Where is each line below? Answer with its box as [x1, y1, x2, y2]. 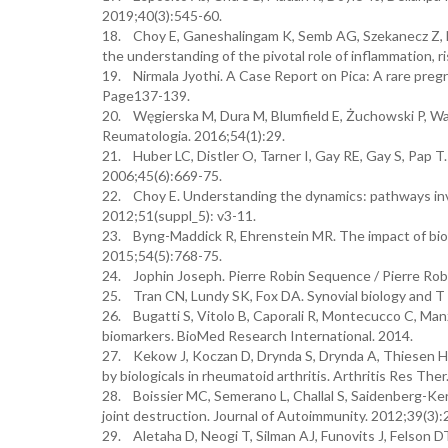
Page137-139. [102, 87, 190, 104]
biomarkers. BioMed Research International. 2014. [102, 327, 413, 344]
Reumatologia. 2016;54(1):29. [102, 127, 285, 144]
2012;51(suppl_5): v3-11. [102, 207, 256, 224]
